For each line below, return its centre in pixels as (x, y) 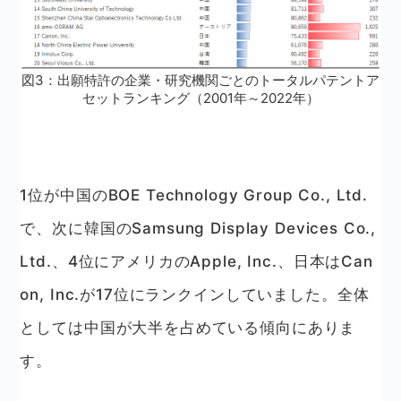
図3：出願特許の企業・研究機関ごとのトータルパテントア (200, 80)
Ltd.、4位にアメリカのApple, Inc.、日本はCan (196, 261)
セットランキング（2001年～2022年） (200, 98)
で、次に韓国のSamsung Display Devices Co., (198, 228)
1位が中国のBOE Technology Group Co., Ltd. (194, 195)
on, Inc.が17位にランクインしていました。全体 (195, 294)
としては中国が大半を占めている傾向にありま (188, 327)
